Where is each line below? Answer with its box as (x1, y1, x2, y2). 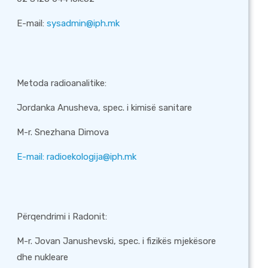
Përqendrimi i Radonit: (17, 211, 108, 222)
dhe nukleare (17, 252, 69, 263)
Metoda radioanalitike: (17, 78, 107, 89)
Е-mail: (17, 151, 47, 162)
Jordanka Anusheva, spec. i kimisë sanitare (17, 102, 193, 113)
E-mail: (17, 18, 47, 29)
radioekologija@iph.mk (47, 151, 137, 162)
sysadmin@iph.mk (47, 18, 120, 29)
